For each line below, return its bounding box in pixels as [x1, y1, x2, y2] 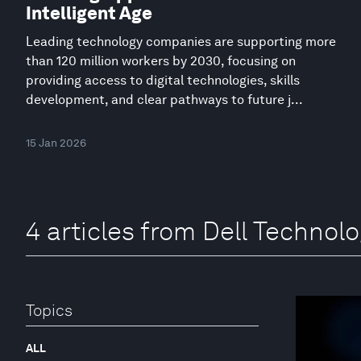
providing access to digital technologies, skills [26, 72, 300, 88]
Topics [26, 301, 73, 321]
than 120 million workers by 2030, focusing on [26, 52, 296, 68]
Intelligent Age [26, 2, 152, 23]
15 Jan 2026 [26, 135, 86, 149]
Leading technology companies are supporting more [26, 33, 336, 49]
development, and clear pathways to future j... [26, 91, 303, 107]
